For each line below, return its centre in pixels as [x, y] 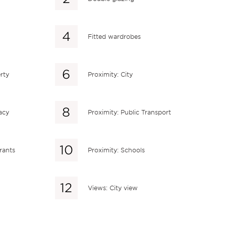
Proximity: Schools [116, 150]
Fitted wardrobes [114, 36]
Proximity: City [110, 74]
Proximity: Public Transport [129, 112]
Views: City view [112, 188]
